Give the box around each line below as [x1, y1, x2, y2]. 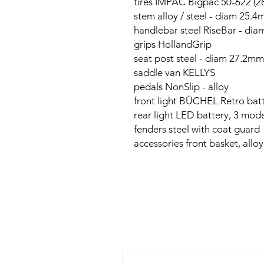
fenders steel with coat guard [134, 123, 260, 135]
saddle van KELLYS [134, 67, 215, 78]
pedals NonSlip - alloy [134, 81, 229, 93]
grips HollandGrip [134, 38, 212, 50]
